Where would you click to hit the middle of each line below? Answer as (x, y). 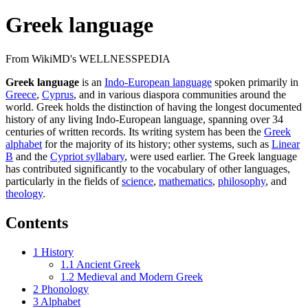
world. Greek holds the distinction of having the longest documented (154, 107)
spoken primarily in (255, 82)
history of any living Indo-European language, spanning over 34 (144, 119)
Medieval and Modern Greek (140, 276)
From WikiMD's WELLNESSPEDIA (88, 58)
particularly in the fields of (64, 181)
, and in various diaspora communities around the (180, 94)
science (137, 181)
